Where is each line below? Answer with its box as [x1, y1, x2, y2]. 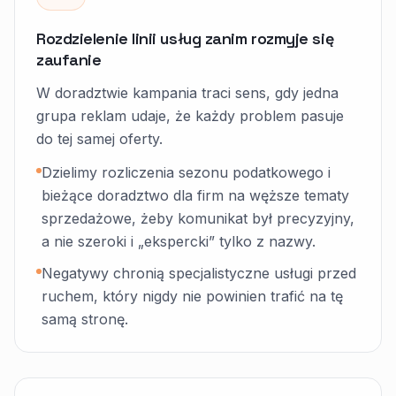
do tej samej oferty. [36, 130, 163, 148]
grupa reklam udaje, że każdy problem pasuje [36, 107, 344, 125]
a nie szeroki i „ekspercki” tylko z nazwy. [42, 232, 316, 250]
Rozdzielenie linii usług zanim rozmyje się [36, 28, 334, 49]
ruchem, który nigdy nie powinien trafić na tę [42, 287, 343, 305]
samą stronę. [42, 310, 128, 328]
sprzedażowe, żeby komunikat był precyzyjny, [42, 209, 354, 227]
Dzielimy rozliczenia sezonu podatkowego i [42, 164, 331, 181]
